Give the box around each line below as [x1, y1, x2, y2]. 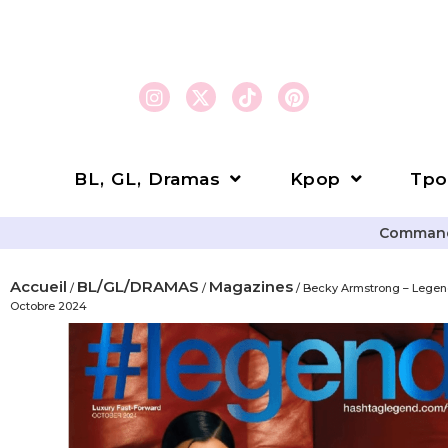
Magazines [209, 277, 293, 296]
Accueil [10, 277, 67, 296]
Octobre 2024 [10, 299, 87, 313]
